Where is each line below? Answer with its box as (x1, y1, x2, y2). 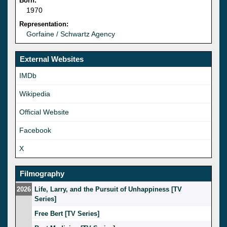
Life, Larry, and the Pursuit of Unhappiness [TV (34, 185, 182, 193)
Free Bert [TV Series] (34, 209, 99, 217)
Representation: (19, 20, 68, 28)
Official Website (19, 107, 69, 116)
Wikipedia (19, 89, 50, 98)
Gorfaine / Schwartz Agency (26, 29, 115, 38)
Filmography (20, 169, 64, 178)
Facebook (19, 126, 51, 134)
